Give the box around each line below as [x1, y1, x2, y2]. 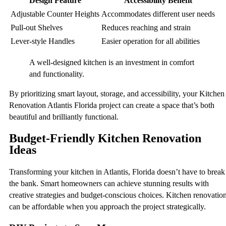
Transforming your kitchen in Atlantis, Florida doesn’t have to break [9, 167, 225, 177]
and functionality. [29, 70, 84, 79]
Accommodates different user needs [101, 10, 215, 19]
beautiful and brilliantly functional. [9, 112, 119, 122]
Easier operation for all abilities [101, 37, 200, 46]
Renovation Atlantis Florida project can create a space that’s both [9, 101, 214, 110]
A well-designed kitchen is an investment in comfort [29, 58, 194, 67]
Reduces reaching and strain [101, 23, 191, 32]
